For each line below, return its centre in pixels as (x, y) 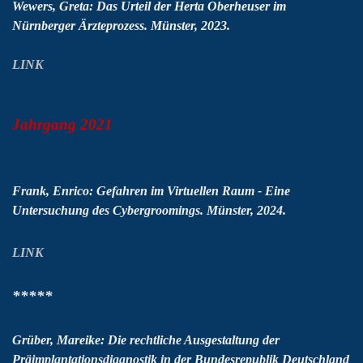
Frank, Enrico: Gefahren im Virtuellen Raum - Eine (151, 191)
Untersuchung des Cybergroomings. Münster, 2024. (149, 210)
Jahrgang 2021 (62, 124)
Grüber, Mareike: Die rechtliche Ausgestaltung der (146, 340)
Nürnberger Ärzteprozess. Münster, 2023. (121, 26)
